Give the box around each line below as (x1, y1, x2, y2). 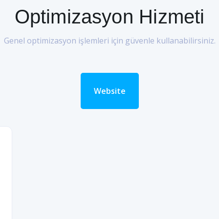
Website (93, 86, 126, 96)
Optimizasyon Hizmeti (14, 6, 205, 27)
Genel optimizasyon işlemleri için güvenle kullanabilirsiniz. (3, 35, 216, 46)
